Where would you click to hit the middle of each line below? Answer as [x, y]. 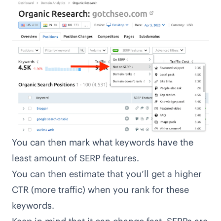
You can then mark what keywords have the [103, 142]
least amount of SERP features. [75, 158]
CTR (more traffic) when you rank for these [100, 189]
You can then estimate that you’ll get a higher [107, 174]
